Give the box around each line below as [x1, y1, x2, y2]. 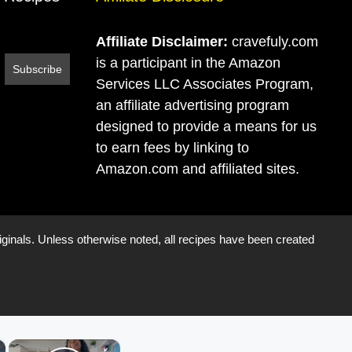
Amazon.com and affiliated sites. [96, 161, 299, 177]
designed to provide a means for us [96, 119, 317, 134]
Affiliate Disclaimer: [96, 34, 228, 49]
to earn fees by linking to [96, 140, 249, 156]
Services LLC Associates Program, [96, 76, 313, 92]
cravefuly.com [228, 34, 318, 49]
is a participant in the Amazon [96, 55, 280, 71]
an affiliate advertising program [96, 97, 289, 113]
